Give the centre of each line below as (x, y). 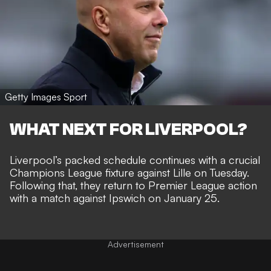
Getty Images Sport (46, 97)
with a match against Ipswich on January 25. (115, 198)
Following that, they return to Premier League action (133, 185)
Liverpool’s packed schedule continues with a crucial (135, 159)
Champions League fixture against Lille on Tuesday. (129, 172)
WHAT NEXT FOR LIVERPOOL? (129, 129)
